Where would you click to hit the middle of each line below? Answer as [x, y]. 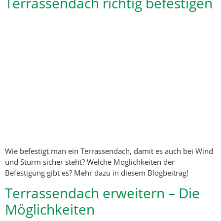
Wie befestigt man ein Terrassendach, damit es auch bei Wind [109, 151]
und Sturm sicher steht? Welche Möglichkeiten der [90, 162]
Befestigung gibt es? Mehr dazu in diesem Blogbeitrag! [97, 172]
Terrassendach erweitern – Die [102, 193]
